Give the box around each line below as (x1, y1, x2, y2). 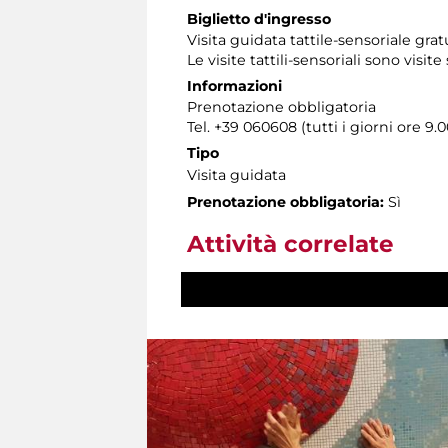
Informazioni (187, 76, 282, 95)
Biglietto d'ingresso (187, 9, 331, 28)
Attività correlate (187, 229, 394, 258)
